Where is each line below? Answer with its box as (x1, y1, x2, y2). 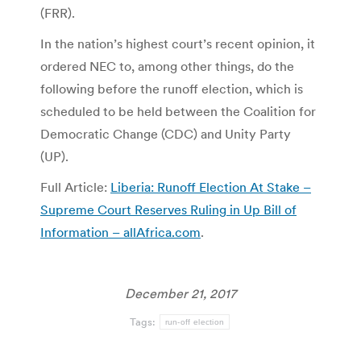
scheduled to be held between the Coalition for (40, 102, 316, 119)
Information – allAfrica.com (40, 223, 201, 240)
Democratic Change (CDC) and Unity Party (40, 125, 291, 142)
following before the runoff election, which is (40, 80, 303, 97)
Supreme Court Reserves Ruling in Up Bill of (40, 201, 297, 218)
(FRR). (40, 4, 75, 21)
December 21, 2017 (125, 284, 236, 301)
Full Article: (40, 178, 110, 195)
